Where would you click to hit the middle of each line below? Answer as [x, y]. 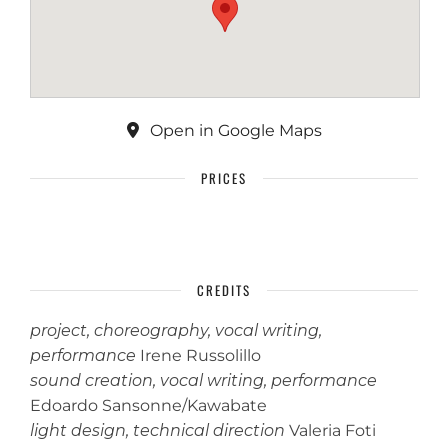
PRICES [224, 178]
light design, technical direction [157, 430]
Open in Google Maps [233, 130]
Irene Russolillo [198, 355]
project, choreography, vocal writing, [176, 330]
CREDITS [224, 290]
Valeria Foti [330, 430]
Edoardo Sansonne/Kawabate [148, 405]
